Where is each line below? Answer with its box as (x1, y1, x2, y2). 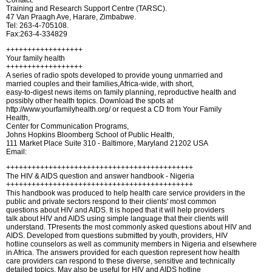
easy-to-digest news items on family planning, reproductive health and (6, 88, 236, 97)
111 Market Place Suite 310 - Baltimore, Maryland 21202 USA (6, 139, 208, 148)
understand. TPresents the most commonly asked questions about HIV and (6, 223, 251, 231)
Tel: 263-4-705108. (6, 21, 69, 30)
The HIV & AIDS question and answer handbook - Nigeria (6, 172, 194, 180)
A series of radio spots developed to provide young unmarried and (6, 71, 223, 80)
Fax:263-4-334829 (6, 30, 67, 38)
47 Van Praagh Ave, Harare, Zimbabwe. (6, 13, 136, 21)
